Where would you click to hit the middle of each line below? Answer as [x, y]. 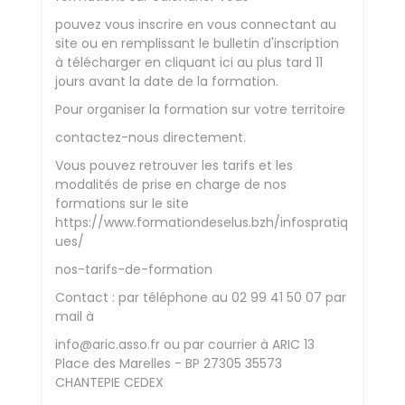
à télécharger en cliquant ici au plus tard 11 [189, 62]
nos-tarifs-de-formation [134, 269]
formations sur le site [122, 203]
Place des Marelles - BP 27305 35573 [169, 363]
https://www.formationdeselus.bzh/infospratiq [202, 222]
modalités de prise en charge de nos [171, 184]
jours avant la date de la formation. [167, 81]
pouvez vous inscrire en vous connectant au [196, 24]
